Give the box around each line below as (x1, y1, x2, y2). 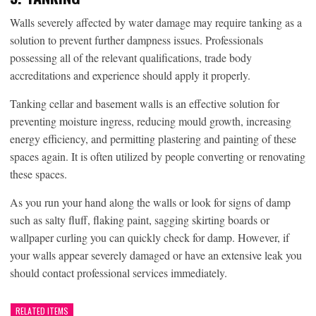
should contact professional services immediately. (10, 265, 227, 280)
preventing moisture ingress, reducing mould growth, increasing (10, 113, 291, 128)
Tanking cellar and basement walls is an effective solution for (10, 95, 279, 111)
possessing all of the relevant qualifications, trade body (10, 49, 252, 65)
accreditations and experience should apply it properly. (10, 67, 250, 83)
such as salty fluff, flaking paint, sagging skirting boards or (10, 212, 269, 227)
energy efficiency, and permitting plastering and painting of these (10, 130, 296, 146)
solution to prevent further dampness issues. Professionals (10, 32, 263, 47)
